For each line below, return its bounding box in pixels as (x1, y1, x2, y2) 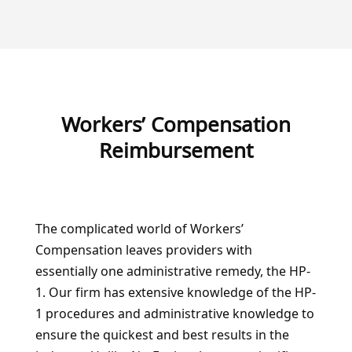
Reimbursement (98, 135, 253, 164)
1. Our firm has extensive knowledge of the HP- (35, 283, 316, 301)
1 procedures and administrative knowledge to (35, 304, 314, 322)
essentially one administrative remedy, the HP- (35, 262, 310, 280)
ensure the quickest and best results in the (35, 325, 289, 343)
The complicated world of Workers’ (35, 219, 244, 237)
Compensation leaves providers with (35, 240, 252, 258)
